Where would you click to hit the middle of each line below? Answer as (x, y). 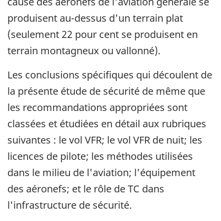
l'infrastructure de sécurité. (70, 205)
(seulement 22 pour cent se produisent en (103, 34)
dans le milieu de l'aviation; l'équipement (101, 172)
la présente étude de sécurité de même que (106, 91)
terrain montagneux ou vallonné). (84, 50)
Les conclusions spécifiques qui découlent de (110, 74)
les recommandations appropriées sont (97, 107)
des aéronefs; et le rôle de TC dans (86, 188)
